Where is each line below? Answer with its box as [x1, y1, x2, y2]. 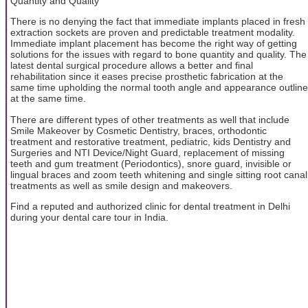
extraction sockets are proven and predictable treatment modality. [10, 27, 295, 38]
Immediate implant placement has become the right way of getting [10, 38, 297, 49]
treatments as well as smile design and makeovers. [10, 179, 232, 191]
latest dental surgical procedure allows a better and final [10, 60, 253, 71]
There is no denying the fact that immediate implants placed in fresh [10, 16, 305, 27]
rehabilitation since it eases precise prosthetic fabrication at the [10, 71, 283, 82]
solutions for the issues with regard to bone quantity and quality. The [10, 49, 307, 60]
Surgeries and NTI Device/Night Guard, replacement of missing [10, 146, 285, 158]
